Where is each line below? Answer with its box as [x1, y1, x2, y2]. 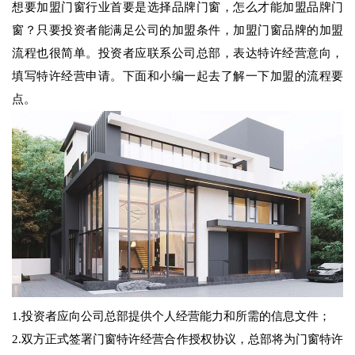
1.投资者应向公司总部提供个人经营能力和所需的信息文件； [12, 310, 330, 323]
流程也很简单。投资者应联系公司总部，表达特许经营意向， [12, 47, 343, 60]
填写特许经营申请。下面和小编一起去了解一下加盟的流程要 [12, 70, 343, 83]
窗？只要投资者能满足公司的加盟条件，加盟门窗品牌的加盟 [12, 24, 343, 37]
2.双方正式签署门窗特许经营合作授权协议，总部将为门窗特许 [12, 333, 343, 346]
